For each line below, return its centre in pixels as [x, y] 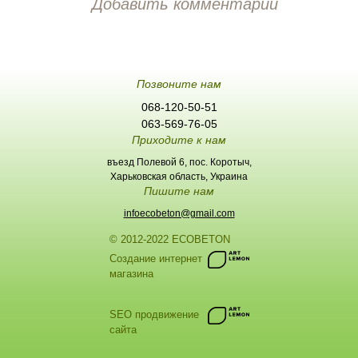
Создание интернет [155, 259]
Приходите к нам [179, 140]
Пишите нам [179, 191]
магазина [131, 274]
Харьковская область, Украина [179, 177]
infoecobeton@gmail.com [179, 213]
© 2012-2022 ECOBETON [169, 239]
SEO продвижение [154, 314]
